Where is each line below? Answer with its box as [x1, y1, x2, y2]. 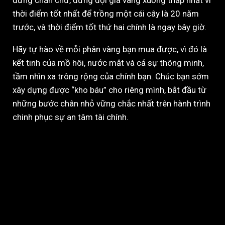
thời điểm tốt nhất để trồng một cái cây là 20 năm [13, 8, 199, 19]
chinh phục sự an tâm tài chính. [13, 111, 129, 122]
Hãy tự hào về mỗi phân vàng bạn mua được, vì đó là [13, 44, 207, 54]
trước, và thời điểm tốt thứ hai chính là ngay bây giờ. [13, 22, 206, 32]
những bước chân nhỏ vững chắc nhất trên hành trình [13, 98, 210, 108]
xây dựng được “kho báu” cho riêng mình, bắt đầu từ [13, 84, 206, 95]
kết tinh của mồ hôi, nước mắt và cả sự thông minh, [13, 57, 204, 68]
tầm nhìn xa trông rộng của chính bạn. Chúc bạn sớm [13, 71, 209, 81]
